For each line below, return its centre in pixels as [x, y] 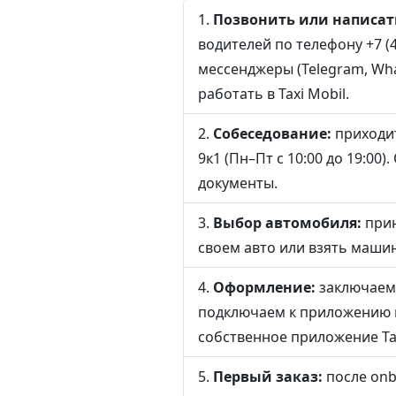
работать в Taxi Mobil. [274, 94]
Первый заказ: [268, 377]
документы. [238, 183]
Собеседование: [273, 133]
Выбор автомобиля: [288, 223]
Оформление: [265, 287]
